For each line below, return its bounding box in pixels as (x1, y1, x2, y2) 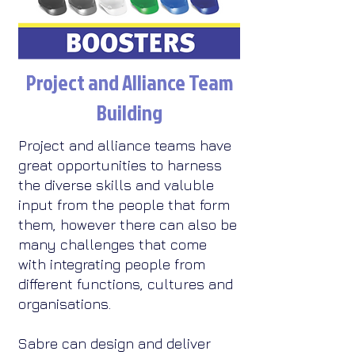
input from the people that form (18, 197, 230, 213)
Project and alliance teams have (18, 137, 231, 154)
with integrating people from (18, 256, 205, 273)
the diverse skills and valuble (18, 177, 214, 193)
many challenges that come (18, 236, 207, 253)
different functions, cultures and (18, 276, 233, 292)
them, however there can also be (18, 216, 237, 233)
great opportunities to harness (18, 157, 222, 174)
